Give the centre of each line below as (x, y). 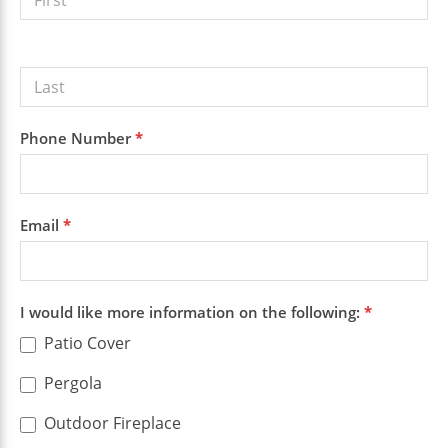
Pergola (71, 383)
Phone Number (77, 138)
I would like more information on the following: (192, 312)
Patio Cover (85, 343)
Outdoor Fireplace (110, 423)
